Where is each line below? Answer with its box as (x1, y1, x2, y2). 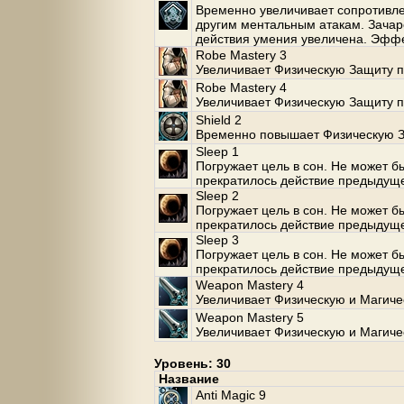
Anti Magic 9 (196, 388, 266, 402)
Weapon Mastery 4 (196, 278, 304, 292)
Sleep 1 (196, 144, 239, 159)
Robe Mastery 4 (196, 80, 287, 95)
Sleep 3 (196, 233, 239, 247)
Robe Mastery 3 (196, 48, 287, 62)
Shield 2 (196, 113, 242, 127)
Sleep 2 (196, 188, 239, 203)
